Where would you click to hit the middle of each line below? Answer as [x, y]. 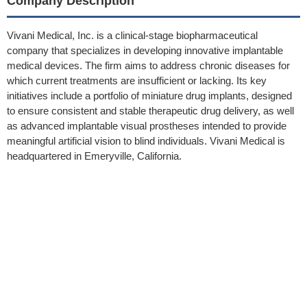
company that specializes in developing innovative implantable [145, 50]
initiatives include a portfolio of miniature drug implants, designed [149, 96]
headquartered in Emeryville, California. [94, 156]
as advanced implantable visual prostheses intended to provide [147, 126]
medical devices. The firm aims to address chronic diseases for [148, 65]
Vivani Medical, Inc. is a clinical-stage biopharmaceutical [132, 35]
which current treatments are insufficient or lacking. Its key [137, 81]
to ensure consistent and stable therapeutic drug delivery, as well [150, 111]
